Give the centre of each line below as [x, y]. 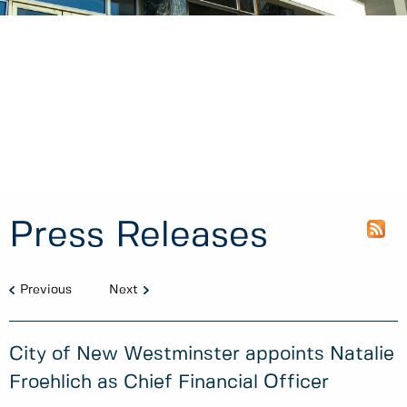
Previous [46, 289]
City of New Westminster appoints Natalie [202, 355]
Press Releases [139, 236]
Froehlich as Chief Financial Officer [169, 383]
